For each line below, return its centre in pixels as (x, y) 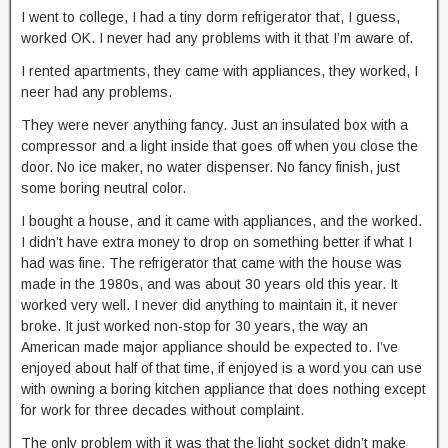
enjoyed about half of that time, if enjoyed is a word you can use (221, 368)
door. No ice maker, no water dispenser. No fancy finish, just (210, 167)
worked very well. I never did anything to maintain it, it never (209, 305)
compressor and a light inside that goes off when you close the (219, 146)
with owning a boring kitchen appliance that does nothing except (223, 389)
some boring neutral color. (103, 188)
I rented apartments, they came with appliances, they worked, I (219, 71)
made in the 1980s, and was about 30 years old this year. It (209, 284)
